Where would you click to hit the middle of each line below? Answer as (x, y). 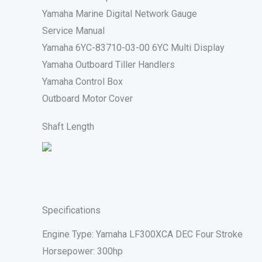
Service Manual (73, 31)
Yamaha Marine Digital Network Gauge (120, 14)
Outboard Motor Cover (87, 99)
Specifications (71, 211)
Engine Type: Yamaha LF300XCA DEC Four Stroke (142, 234)
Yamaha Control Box (82, 82)
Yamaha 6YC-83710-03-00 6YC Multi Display (133, 48)
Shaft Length (68, 127)
